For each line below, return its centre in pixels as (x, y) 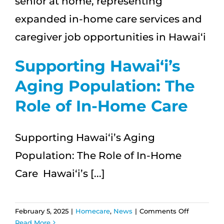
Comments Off (164, 211)
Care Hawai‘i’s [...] (60, 173)
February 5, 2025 (42, 211)
